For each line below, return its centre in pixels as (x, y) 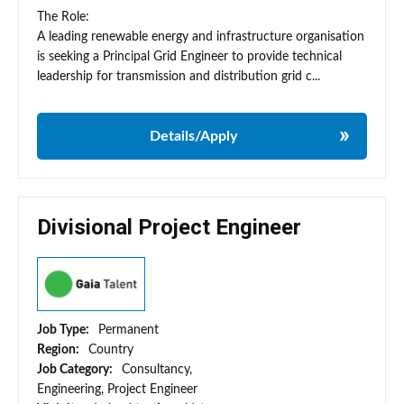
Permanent (129, 331)
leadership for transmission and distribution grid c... (179, 77)
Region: (60, 350)
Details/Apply (193, 137)
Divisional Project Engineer (169, 228)
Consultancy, (157, 370)
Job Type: (64, 331)
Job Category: (76, 370)
